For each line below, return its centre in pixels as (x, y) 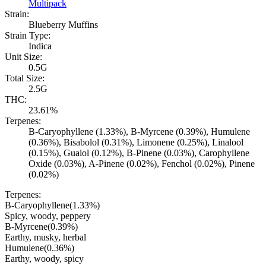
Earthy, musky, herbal (45, 237)
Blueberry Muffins (63, 25)
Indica (40, 46)
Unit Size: (23, 57)
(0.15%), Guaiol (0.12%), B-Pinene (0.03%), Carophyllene (139, 153)
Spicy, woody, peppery (48, 216)
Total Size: (25, 78)
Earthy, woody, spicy (44, 259)
